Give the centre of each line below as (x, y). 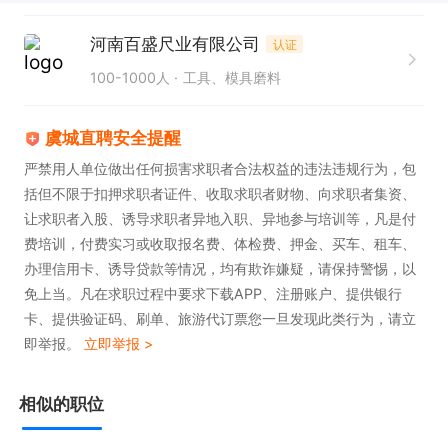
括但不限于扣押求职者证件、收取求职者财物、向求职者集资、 (219, 194)
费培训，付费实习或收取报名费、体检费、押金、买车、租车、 (219, 244)
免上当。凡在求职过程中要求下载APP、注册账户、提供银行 (212, 294)
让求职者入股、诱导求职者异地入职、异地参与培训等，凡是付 (219, 219)
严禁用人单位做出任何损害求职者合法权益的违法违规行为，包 (219, 169)
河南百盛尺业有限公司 (174, 43)
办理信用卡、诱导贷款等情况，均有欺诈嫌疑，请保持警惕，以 (219, 269)
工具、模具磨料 (232, 77)
